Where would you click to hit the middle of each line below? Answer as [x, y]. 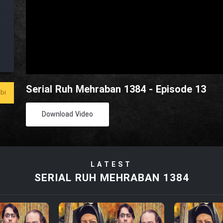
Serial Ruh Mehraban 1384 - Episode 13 [116, 90]
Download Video [68, 115]
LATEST [111, 165]
